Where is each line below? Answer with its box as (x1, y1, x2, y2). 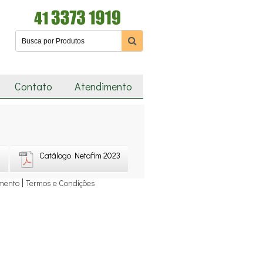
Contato (15, 79, 52, 93)
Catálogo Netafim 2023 (39, 150, 120, 161)
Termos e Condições (25, 177, 95, 188)
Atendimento (75, 79, 132, 93)
